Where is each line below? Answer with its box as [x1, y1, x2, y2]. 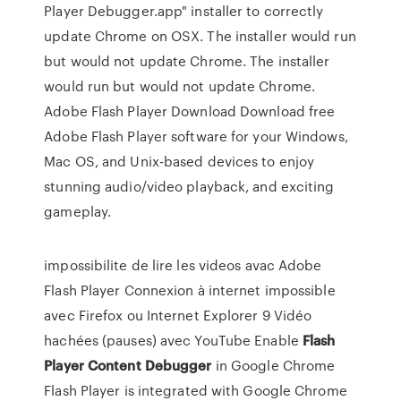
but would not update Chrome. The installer [44, 51, 330, 71]
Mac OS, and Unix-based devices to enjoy [44, 151, 315, 171]
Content [87, 355, 141, 375]
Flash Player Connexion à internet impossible [44, 280, 336, 300]
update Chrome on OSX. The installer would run [44, 26, 356, 46]
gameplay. [44, 201, 112, 221]
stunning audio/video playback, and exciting [44, 176, 335, 196]
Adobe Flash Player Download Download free [44, 101, 336, 121]
